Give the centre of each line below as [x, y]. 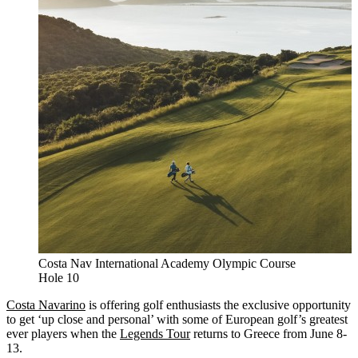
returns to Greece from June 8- [268, 333]
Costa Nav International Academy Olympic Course [167, 263]
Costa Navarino [46, 304]
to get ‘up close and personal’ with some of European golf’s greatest [177, 319]
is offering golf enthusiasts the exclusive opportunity [218, 304]
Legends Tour [155, 333]
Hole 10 [59, 277]
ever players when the [63, 333]
